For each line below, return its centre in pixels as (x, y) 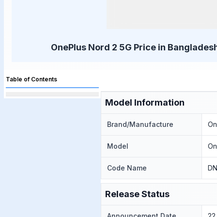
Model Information (145, 102)
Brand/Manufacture (140, 124)
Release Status (137, 194)
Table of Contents (31, 79)
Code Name (127, 168)
